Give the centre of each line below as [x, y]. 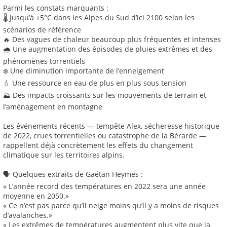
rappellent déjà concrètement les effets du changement [98, 145]
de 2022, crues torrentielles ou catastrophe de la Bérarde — [105, 136]
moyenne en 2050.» [36, 196]
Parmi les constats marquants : [56, 8]
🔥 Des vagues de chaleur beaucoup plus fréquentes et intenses [112, 40]
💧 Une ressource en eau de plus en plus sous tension [95, 83]
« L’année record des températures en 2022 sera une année [104, 186]
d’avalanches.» [28, 215]
